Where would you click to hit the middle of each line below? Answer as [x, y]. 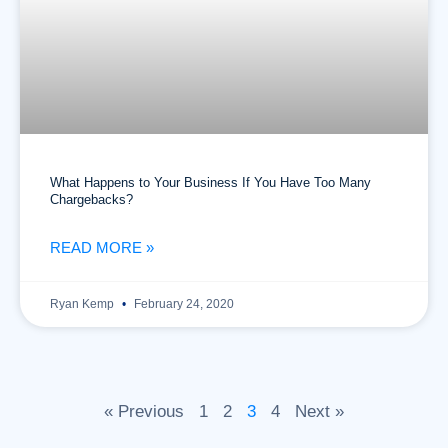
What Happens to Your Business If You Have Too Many [210, 182]
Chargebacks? [91, 199]
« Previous [144, 411]
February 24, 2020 [182, 304]
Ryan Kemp [83, 304]
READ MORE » [102, 247]
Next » [319, 411]
